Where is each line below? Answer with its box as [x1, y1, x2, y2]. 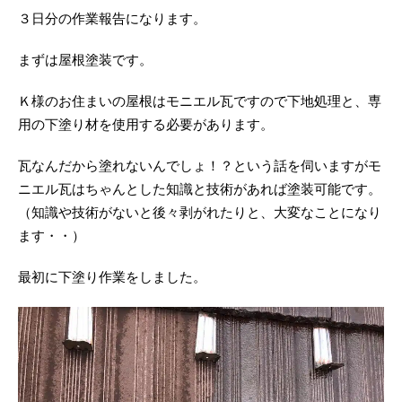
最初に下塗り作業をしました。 [18, 270, 206, 285]
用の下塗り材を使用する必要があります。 [18, 118, 274, 133]
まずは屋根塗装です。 [18, 53, 153, 68]
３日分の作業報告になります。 [18, 12, 206, 27]
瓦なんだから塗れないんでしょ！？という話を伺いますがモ [18, 159, 381, 174]
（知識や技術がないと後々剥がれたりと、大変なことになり [18, 205, 381, 221]
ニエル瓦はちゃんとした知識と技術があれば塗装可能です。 [18, 182, 381, 197]
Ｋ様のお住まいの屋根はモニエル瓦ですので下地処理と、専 [18, 94, 381, 109]
